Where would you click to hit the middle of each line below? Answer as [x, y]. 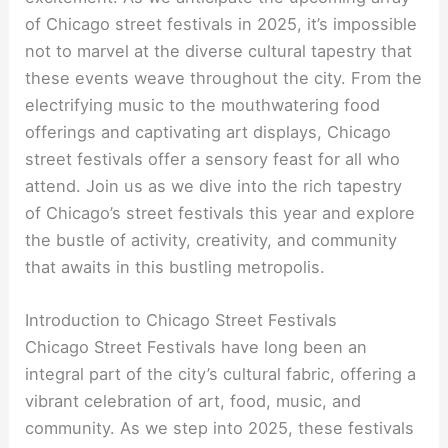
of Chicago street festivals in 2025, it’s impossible [221, 23]
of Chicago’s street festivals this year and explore [220, 212]
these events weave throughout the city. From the [224, 77]
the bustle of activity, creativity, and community [211, 239]
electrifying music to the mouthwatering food [203, 104]
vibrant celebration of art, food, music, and [193, 401]
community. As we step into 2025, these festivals [220, 428]
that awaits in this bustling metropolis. [175, 266]
